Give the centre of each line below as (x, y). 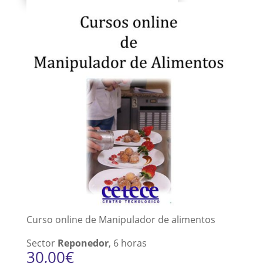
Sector (41, 243)
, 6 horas (127, 243)
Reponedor (82, 243)
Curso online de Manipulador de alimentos (121, 220)
